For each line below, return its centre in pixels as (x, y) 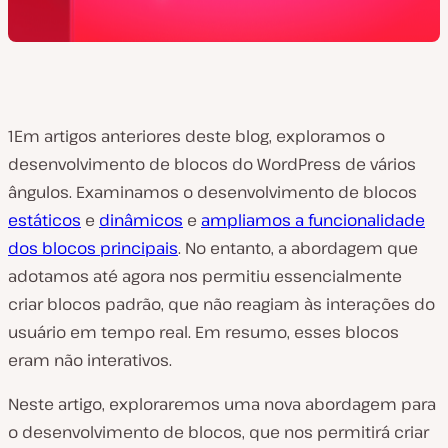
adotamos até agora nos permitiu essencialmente (205, 276)
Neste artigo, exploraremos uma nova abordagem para (222, 404)
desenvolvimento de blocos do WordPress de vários (212, 164)
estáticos (44, 220)
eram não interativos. (90, 360)
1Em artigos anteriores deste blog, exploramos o (196, 136)
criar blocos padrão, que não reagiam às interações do (221, 304)
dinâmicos (141, 220)
